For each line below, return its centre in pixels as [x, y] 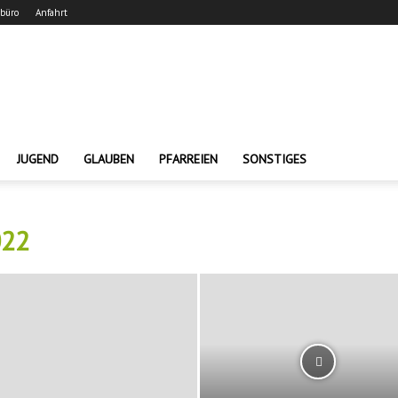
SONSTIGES [275, 159]
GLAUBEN [109, 159]
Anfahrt [52, 12]
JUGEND [38, 159]
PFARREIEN [188, 159]
